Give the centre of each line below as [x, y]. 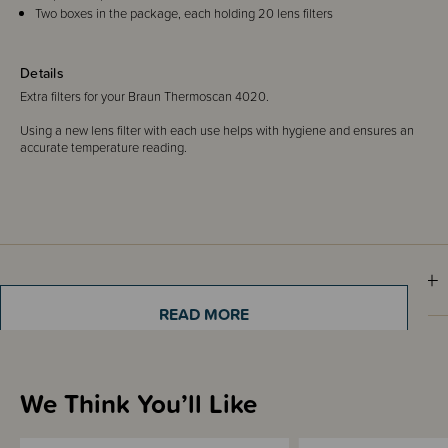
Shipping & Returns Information [148, 279]
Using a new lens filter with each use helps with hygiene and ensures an [217, 130]
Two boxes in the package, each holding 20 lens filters [184, 13]
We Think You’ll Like [138, 403]
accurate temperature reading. [103, 147]
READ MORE [204, 313]
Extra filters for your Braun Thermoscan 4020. [150, 96]
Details [42, 72]
